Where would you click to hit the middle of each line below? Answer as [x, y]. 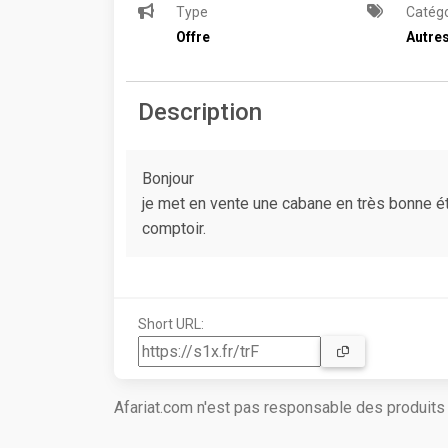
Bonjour [168, 179]
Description [200, 112]
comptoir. [174, 229]
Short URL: [171, 324]
